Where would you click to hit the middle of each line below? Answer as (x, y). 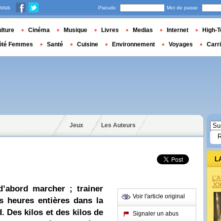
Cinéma (39, 30)
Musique (75, 30)
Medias (143, 30)
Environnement (133, 44)
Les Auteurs (118, 125)
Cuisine (88, 44)
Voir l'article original (159, 196)
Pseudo (107, 8)
